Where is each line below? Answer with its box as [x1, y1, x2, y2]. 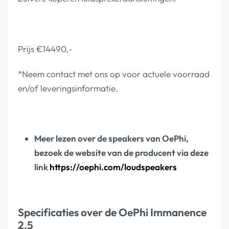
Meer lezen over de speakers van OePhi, [34, 133, 189, 144]
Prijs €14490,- [18, 43, 73, 54]
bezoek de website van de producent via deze [34, 147, 209, 158]
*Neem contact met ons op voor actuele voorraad [18, 68, 210, 79]
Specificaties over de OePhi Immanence [18, 205, 207, 219]
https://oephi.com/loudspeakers [49, 162, 177, 173]
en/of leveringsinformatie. [18, 82, 118, 94]
